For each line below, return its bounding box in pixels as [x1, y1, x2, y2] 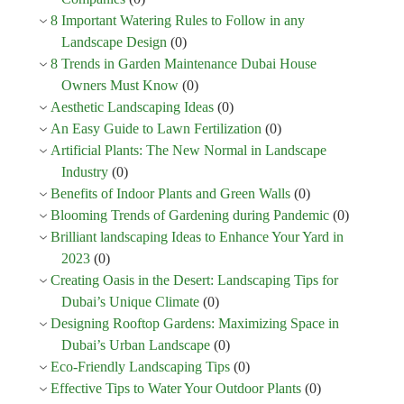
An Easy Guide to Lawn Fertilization [50, 120, 262, 136]
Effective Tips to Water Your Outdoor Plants [50, 380, 301, 396]
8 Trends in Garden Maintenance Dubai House [50, 55, 317, 71]
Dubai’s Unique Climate [61, 293, 199, 309]
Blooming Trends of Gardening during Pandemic [50, 207, 329, 223]
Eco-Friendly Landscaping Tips [50, 358, 230, 374]
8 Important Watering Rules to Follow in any [50, 12, 305, 28]
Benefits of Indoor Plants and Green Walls [50, 185, 290, 201]
